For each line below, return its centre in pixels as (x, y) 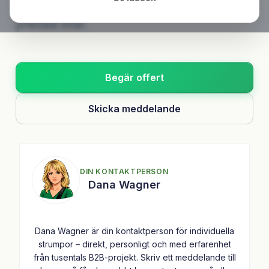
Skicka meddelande (134, 108)
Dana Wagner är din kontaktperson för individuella (134, 231)
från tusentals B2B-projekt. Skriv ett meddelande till (134, 257)
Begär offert (134, 77)
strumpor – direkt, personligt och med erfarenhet (134, 244)
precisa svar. (52, 24)
